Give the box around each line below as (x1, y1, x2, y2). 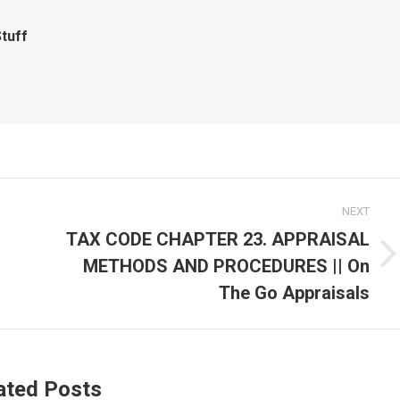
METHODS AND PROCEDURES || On (83, 254, 370, 277)
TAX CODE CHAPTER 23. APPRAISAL (66, 228, 370, 250)
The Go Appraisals (219, 281, 370, 304)
